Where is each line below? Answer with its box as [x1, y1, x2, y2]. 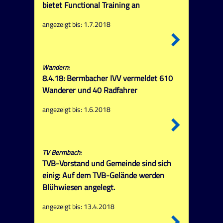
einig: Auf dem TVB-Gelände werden [42, 169, 164, 182]
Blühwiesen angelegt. [42, 181, 115, 194]
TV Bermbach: [42, 147, 82, 158]
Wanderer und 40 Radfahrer [42, 84, 137, 97]
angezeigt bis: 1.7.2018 [42, 18, 111, 30]
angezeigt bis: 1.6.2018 [42, 104, 111, 115]
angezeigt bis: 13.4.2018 [42, 201, 114, 213]
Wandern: [42, 62, 70, 73]
